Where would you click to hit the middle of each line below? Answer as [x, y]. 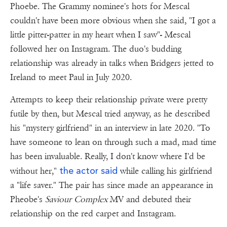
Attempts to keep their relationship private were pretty [109, 99]
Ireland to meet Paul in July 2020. [78, 77]
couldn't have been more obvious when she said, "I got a [113, 20]
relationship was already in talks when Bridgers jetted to [112, 63]
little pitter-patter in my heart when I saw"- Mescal [100, 34]
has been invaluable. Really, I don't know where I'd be [108, 156]
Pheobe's [28, 199]
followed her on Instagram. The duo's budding [96, 49]
